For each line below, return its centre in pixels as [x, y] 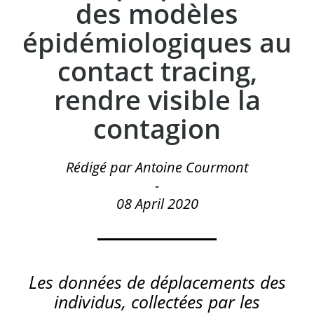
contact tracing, [157, 71]
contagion [157, 128]
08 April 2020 [157, 204]
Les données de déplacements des [157, 282]
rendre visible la [157, 100]
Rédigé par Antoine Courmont [157, 167]
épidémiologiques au [157, 42]
